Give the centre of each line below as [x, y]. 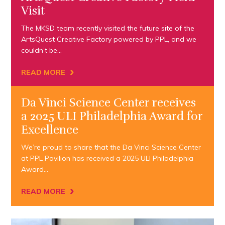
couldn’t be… [42, 50]
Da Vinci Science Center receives [109, 103]
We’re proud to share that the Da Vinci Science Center [111, 147]
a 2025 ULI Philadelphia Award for [112, 117]
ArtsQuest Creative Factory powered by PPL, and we [109, 39]
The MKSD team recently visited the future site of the [108, 28]
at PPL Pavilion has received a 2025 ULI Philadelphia [107, 158]
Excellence [50, 130]
